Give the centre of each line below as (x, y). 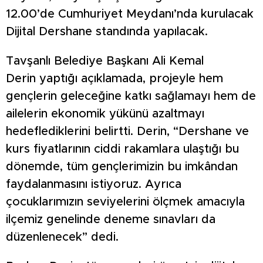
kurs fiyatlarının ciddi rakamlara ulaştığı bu (122, 149)
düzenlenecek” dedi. (62, 237)
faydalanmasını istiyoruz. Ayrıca (94, 185)
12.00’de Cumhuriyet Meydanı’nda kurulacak (130, 14)
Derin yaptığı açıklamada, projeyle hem (114, 79)
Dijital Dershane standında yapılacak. (107, 32)
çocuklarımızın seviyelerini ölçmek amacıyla (125, 202)
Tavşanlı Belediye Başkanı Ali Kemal (105, 61)
